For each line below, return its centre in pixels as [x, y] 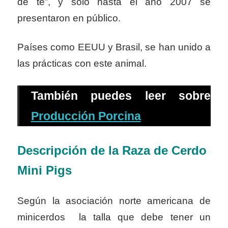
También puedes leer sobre [121, 96]
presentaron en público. [69, 18]
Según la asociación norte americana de [114, 201]
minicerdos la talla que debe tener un [114, 217]
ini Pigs [50, 170]
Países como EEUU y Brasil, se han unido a [114, 47]
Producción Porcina [86, 116]
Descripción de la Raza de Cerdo [112, 151]
